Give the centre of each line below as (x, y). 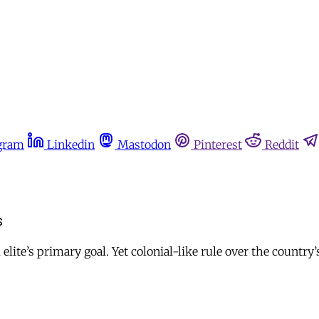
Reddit (282, 145)
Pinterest (218, 145)
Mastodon (144, 145)
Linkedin (71, 145)
